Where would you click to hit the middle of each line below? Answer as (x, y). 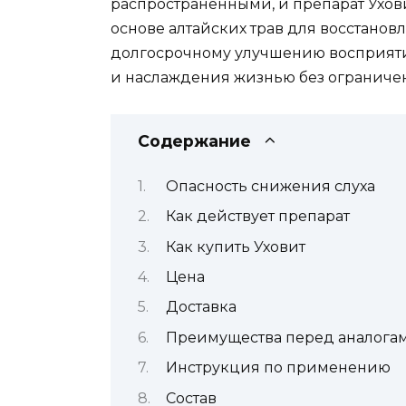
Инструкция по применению (278, 368)
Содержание (194, 141)
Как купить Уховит (235, 246)
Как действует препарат (257, 217)
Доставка (201, 307)
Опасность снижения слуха (270, 186)
